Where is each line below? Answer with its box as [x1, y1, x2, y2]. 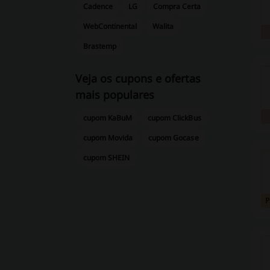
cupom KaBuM [83, 113, 133, 123]
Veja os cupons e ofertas [75, 71, 201, 86]
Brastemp [83, 41, 117, 51]
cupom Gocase [148, 133, 199, 143]
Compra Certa [153, 1, 201, 11]
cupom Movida [83, 133, 133, 143]
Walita [152, 21, 174, 31]
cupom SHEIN [83, 152, 130, 163]
